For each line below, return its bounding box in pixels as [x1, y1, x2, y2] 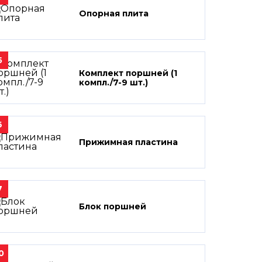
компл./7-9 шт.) [79, 77, 148, 88]
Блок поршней [79, 201, 146, 212]
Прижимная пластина [79, 137, 178, 147]
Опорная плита [79, 8, 149, 19]
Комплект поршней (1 [79, 68, 177, 78]
